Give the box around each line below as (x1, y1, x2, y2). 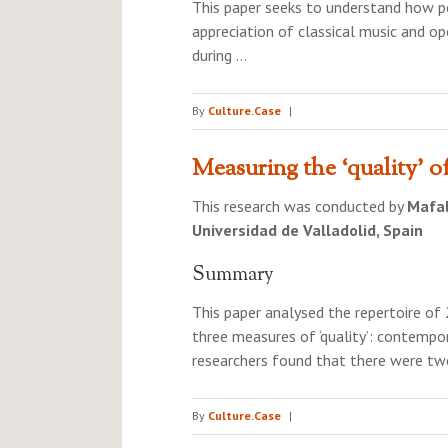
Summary (192, 261, 274, 290)
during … (192, 45, 247, 65)
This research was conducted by (192, 196, 407, 216)
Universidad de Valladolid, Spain (192, 220, 423, 240)
